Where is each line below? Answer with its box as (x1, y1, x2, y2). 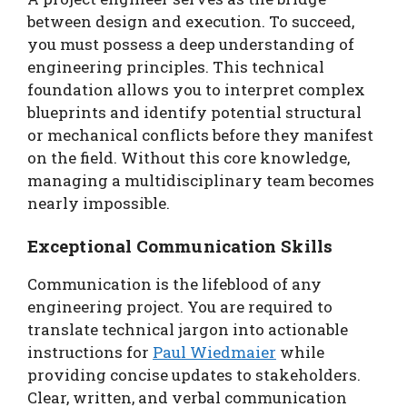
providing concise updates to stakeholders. (27, 364, 361, 385)
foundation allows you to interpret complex (27, 78, 365, 100)
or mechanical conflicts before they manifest (27, 124, 373, 145)
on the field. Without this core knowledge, (27, 146, 350, 168)
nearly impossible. (27, 192, 170, 213)
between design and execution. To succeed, (27, 10, 354, 32)
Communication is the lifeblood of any (27, 273, 322, 294)
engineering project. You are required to (27, 296, 333, 317)
